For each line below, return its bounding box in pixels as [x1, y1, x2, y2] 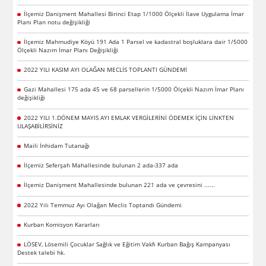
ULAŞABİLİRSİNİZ [17, 121, 64, 130]
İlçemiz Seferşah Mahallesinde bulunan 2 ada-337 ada [23, 161, 178, 170]
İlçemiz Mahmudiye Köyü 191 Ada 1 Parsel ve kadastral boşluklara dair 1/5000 [23, 37, 248, 46]
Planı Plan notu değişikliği [17, 17, 91, 26]
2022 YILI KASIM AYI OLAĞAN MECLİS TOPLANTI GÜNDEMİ [23, 65, 187, 74]
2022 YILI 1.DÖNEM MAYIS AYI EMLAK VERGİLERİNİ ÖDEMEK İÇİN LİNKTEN [23, 113, 234, 122]
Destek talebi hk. [17, 248, 66, 257]
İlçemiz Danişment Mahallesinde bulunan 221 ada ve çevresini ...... [23, 180, 215, 189]
